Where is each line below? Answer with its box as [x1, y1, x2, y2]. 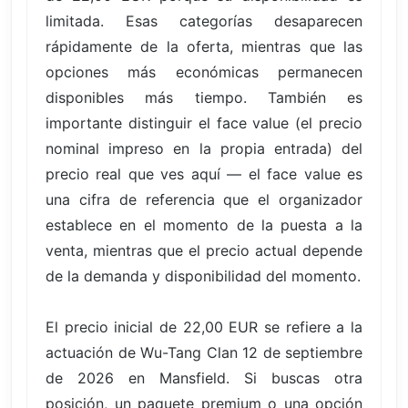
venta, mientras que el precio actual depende [46, 240, 362, 260]
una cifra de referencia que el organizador [46, 189, 362, 209]
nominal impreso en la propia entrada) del [46, 138, 362, 158]
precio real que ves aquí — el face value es [46, 164, 362, 183]
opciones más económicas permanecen [46, 62, 362, 81]
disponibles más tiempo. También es [46, 87, 362, 107]
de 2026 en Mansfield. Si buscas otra [46, 368, 362, 387]
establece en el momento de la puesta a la [46, 215, 362, 234]
